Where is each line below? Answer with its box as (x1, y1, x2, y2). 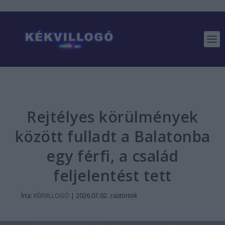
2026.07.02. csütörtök (76, 191, 137, 200)
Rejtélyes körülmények (27, 106, 198, 127)
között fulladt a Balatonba (15, 126, 210, 147)
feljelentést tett (53, 165, 172, 186)
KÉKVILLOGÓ (34, 191, 69, 200)
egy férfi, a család (46, 146, 179, 166)
